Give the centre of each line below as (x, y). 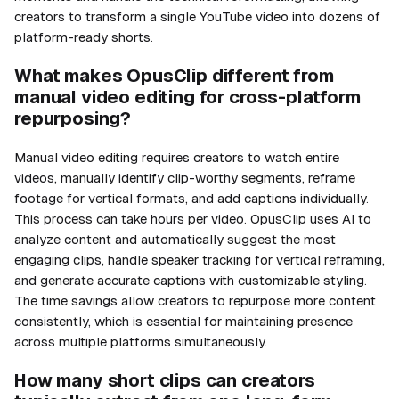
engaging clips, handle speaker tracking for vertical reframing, (199, 259)
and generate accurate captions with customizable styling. (191, 280)
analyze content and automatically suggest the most (175, 239)
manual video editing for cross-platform (187, 97)
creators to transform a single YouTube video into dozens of (197, 16)
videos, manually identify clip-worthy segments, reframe (185, 177)
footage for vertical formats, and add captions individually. (191, 198)
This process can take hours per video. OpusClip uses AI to (193, 218)
